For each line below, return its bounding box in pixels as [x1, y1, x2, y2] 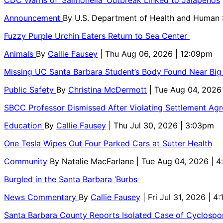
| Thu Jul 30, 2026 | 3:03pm [109, 120, 214, 130]
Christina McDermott [68, 84, 147, 95]
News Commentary [4, 192, 79, 202]
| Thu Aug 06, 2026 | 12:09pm [100, 48, 213, 59]
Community [4, 156, 50, 166]
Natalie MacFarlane [62, 156, 136, 166]
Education [4, 120, 44, 130]
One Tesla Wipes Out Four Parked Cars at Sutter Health [4, 138, 212, 148]
